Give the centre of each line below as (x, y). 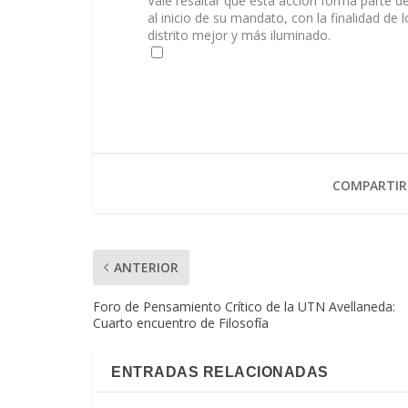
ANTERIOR (146, 268)
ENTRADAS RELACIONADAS (220, 372)
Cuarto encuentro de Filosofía (181, 323)
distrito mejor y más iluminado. (239, 36)
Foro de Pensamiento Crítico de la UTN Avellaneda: (244, 307)
